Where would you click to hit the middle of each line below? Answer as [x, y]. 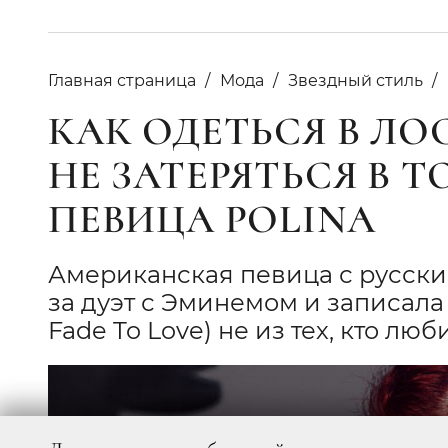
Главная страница [122, 80]
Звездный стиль [355, 80]
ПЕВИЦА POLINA [212, 218]
